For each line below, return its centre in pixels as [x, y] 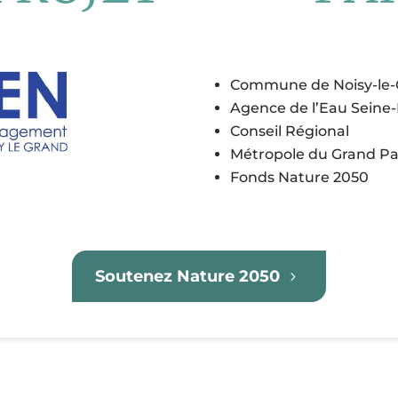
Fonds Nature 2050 [299, 177]
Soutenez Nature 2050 [188, 275]
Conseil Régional [289, 131]
